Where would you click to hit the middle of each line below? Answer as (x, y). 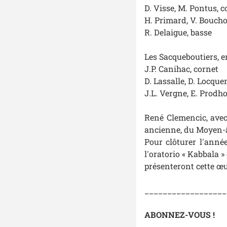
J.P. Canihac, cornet (181, 69)
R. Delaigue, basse (178, 32)
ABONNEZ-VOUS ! (179, 215)
